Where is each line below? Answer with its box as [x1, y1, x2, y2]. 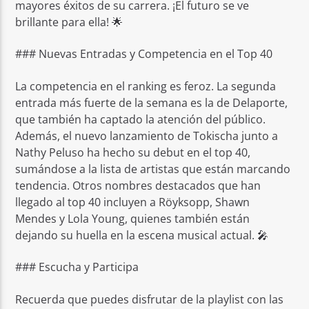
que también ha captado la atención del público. [15, 111, 266, 127]
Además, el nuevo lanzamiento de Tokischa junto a [15, 128, 279, 143]
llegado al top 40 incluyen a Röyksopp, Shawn [15, 194, 250, 210]
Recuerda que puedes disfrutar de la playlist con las [15, 291, 284, 307]
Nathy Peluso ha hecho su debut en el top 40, [15, 144, 251, 160]
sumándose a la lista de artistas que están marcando [15, 161, 291, 177]
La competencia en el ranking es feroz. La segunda [15, 78, 277, 94]
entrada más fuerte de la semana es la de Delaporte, [15, 94, 288, 110]
